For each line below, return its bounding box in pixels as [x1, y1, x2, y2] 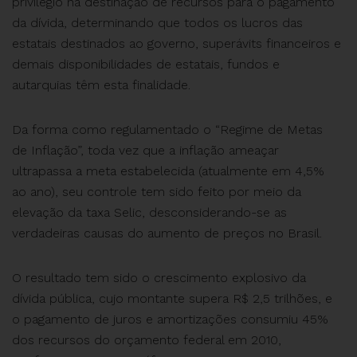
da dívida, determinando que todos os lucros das [12, 15, 303, 30]
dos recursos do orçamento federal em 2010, [12, 332, 281, 347]
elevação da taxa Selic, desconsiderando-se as [12, 205, 287, 220]
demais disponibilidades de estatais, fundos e [12, 57, 280, 72]
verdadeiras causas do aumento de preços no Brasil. [12, 226, 322, 241]
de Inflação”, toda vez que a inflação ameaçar [12, 143, 279, 158]
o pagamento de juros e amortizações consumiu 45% [12, 312, 328, 327]
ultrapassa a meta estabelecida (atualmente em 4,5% [12, 163, 324, 178]
